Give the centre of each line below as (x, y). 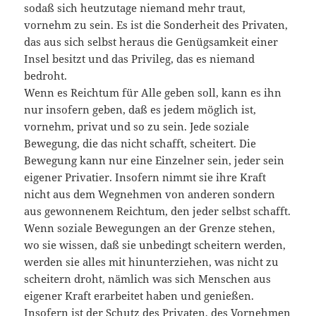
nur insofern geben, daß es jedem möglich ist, (140, 110)
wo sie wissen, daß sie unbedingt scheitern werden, (155, 245)
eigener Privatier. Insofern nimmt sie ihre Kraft (145, 177)
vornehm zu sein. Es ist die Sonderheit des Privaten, (156, 25)
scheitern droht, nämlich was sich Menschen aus (148, 279)
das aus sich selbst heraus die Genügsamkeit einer (151, 42)
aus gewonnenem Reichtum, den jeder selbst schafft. (158, 211)
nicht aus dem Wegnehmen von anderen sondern (150, 194)
